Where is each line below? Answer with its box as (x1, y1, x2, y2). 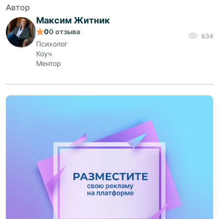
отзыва (54, 27, 80, 36)
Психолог (36, 39, 67, 48)
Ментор (36, 59, 61, 67)
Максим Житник (36, 15, 110, 25)
